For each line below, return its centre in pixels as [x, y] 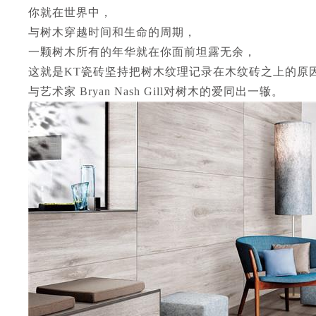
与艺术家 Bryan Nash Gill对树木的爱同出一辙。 [156, 91]
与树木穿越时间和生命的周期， [112, 32]
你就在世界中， [70, 12]
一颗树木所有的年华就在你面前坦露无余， [142, 52]
